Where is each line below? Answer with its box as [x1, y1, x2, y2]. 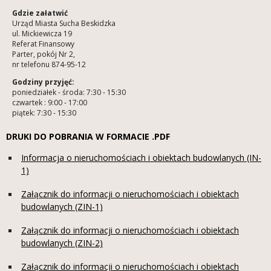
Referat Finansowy [12, 39, 74, 50]
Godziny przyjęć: [12, 77, 74, 88]
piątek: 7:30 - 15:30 [12, 108, 76, 119]
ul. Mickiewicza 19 [12, 28, 72, 39]
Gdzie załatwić [12, 8, 68, 19]
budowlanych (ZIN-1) [21, 201, 103, 213]
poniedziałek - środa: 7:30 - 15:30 [12, 87, 126, 98]
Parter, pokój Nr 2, [12, 49, 75, 60]
